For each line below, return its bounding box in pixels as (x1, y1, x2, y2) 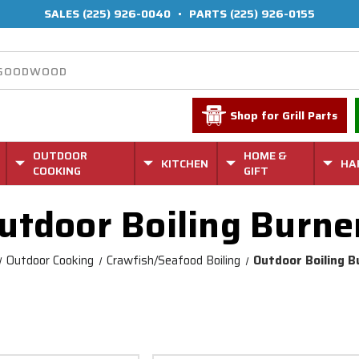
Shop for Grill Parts (230, 107, 338, 124)
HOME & (244, 147, 287, 164)
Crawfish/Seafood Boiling (107, 251, 241, 270)
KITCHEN (161, 154, 208, 172)
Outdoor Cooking (6, 251, 94, 270)
